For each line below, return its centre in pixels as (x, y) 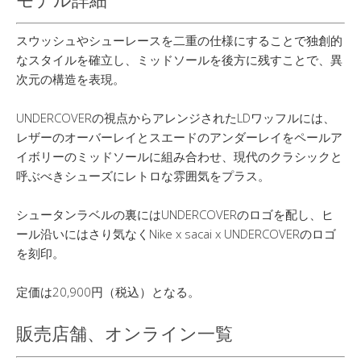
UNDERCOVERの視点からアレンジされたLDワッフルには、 (176, 117)
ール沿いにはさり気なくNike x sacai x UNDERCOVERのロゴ (176, 233)
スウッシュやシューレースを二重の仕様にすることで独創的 (179, 40)
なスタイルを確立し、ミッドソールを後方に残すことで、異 (179, 59)
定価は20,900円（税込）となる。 (108, 291)
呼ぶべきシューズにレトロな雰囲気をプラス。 (143, 175)
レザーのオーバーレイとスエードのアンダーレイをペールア (179, 137)
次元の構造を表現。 (71, 79)
